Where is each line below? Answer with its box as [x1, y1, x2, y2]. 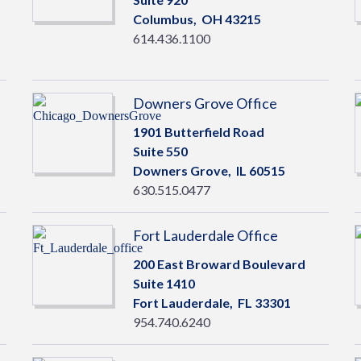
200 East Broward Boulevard [132, 256, 305, 272]
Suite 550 [132, 143, 188, 159]
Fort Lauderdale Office [132, 226, 278, 244]
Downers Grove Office [132, 94, 277, 112]
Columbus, [132, 11, 201, 27]
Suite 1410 [132, 276, 195, 291]
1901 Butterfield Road [132, 124, 264, 139]
